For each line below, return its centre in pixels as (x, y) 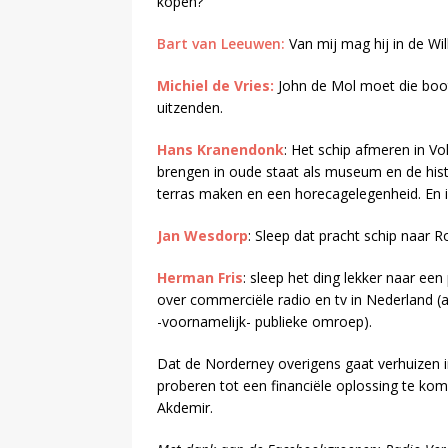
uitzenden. (190, 108)
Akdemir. (185, 408)
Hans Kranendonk (220, 150)
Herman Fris (200, 278)
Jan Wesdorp (202, 236)
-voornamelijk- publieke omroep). (264, 322)
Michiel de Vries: (215, 86)
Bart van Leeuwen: (221, 44)
